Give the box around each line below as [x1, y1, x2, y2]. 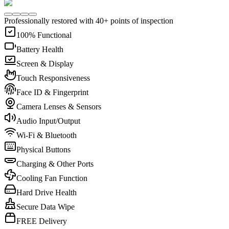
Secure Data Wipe [16, 202, 75, 211]
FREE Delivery [16, 217, 67, 225]
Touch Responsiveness [16, 74, 90, 82]
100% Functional [16, 31, 72, 39]
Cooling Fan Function [16, 174, 87, 182]
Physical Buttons [16, 145, 71, 154]
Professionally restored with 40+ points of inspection [4, 16, 173, 25]
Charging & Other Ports [16, 159, 94, 168]
